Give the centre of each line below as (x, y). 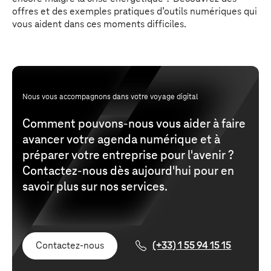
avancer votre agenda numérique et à (121, 140)
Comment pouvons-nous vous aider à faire (134, 124)
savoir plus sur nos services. (96, 187)
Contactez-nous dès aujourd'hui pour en (128, 171)
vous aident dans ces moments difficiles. (99, 24)
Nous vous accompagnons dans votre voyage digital (110, 97)
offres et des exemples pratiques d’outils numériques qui (135, 12)
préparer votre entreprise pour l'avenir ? (128, 156)
